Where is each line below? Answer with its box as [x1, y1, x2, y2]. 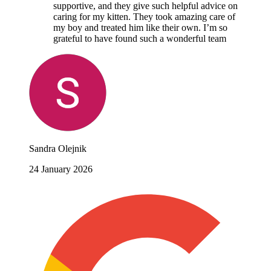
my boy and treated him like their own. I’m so [53, 22, 227, 33]
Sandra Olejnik [29, 143, 87, 154]
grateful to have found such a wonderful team [53, 33, 226, 44]
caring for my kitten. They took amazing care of [53, 11, 235, 22]
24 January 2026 [29, 164, 93, 175]
